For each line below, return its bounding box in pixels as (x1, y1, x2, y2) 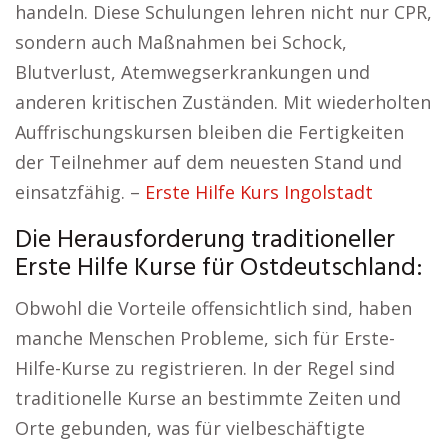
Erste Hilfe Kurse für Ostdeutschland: (15, 248, 423, 290)
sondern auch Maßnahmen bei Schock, (15, 30, 347, 55)
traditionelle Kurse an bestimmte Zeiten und (15, 386, 401, 411)
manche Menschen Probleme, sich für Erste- (15, 326, 395, 351)
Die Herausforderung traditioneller (15, 220, 395, 262)
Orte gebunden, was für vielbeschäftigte (15, 416, 365, 441)
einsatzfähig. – (15, 180, 145, 205)
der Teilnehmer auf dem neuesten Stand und (15, 150, 402, 175)
